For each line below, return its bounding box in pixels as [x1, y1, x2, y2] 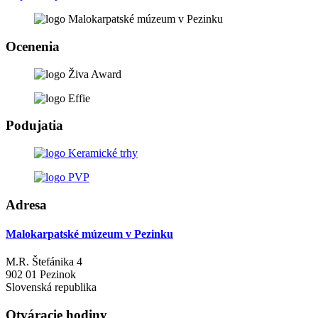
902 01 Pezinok [6, 268, 76, 281]
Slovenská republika [6, 281, 97, 294]
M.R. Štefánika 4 [6, 256, 82, 268]
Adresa [6, 197, 47, 212]
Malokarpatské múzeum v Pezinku [6, 228, 173, 241]
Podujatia [6, 118, 63, 133]
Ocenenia [6, 39, 60, 55]
